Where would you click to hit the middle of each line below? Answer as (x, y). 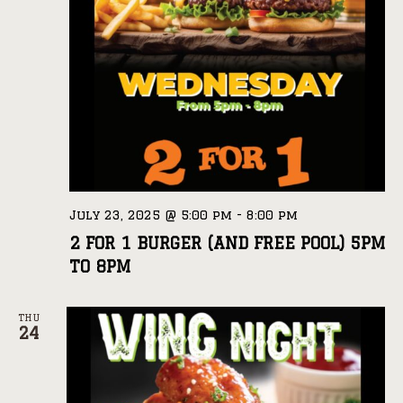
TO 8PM (100, 267)
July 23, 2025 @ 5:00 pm (151, 215)
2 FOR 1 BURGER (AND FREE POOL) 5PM (227, 243)
